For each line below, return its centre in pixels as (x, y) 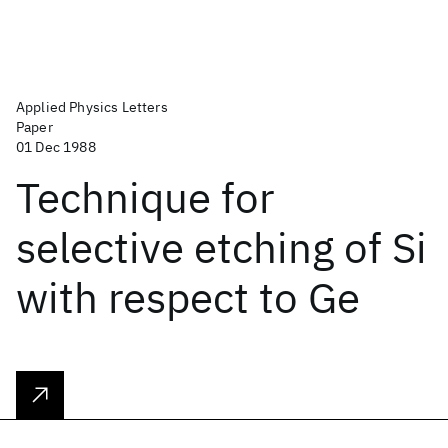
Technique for (145, 197)
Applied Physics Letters (92, 107)
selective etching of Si (221, 247)
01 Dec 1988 (56, 147)
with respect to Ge (188, 297)
